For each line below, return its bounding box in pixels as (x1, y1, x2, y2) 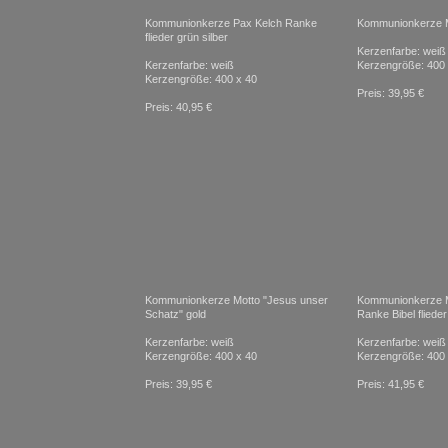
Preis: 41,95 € (357, 378, 424, 390)
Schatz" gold (145, 308, 206, 320)
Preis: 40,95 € (145, 101, 212, 113)
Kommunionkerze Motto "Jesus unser (145, 294, 328, 306)
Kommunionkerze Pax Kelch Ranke (145, 17, 317, 29)
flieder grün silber (145, 31, 228, 43)
